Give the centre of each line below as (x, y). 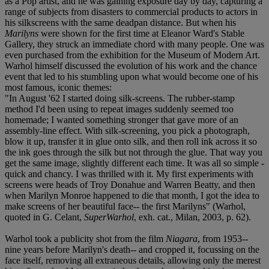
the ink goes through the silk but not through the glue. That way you (134, 152)
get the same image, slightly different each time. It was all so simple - (134, 163)
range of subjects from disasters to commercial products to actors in (131, 11)
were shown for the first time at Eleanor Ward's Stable (141, 33)
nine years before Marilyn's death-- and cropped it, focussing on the (132, 249)
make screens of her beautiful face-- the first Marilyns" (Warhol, (125, 206)
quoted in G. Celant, (44, 217)
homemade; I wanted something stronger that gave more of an (122, 119)
